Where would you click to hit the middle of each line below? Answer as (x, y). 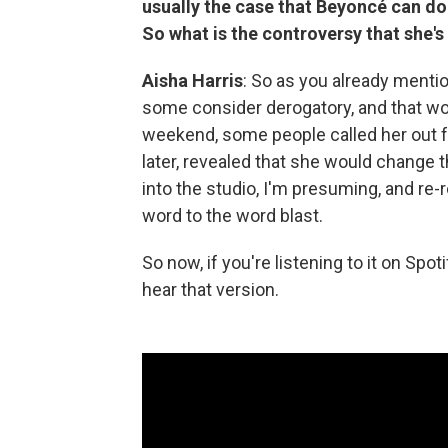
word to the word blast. (232, 215)
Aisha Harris (192, 80)
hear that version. (210, 289)
